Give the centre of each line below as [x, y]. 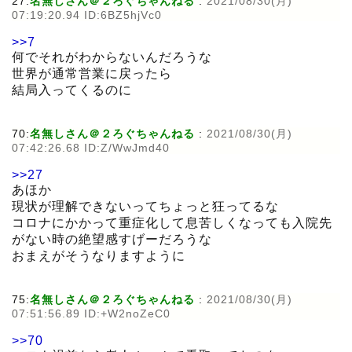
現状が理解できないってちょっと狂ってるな [145, 207]
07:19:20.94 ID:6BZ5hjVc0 [87, 15]
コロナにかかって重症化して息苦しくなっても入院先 [172, 223]
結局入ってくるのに [72, 90]
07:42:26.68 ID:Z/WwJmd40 [91, 148]
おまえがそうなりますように [99, 256]
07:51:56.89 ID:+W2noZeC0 [91, 314]
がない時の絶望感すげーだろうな [112, 240]
